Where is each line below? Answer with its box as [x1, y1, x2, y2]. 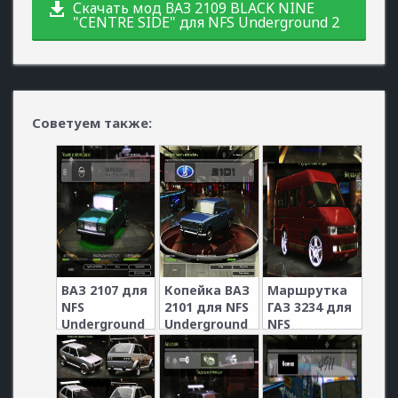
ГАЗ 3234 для [267, 298, 353, 315]
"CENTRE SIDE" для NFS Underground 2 [73, 12, 339, 32]
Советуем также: [32, 114, 152, 131]
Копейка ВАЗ [163, 281, 250, 298]
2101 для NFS [163, 298, 249, 315]
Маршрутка [267, 281, 348, 298]
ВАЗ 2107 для [60, 281, 147, 298]
